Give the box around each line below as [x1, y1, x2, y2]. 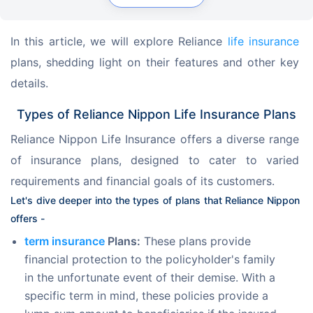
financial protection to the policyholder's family [24, 252, 275, 266]
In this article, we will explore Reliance [10, 34, 228, 48]
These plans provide [140, 233, 251, 248]
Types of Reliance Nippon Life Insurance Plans [17, 106, 296, 122]
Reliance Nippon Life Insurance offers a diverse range [10, 131, 303, 146]
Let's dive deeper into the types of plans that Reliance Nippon [10, 194, 303, 206]
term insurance [24, 233, 105, 248]
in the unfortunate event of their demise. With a [24, 270, 275, 284]
